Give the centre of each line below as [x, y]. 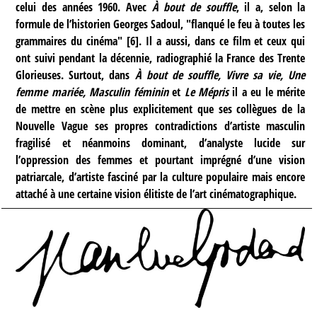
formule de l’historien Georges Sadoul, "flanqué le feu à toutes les [161, 24]
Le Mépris [207, 92]
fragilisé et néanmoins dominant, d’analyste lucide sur [161, 143]
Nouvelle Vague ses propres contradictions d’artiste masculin [161, 126]
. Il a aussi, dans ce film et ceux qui [222, 41]
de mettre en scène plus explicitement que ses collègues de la [161, 109]
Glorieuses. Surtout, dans [75, 75]
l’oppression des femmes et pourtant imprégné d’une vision [161, 160]
